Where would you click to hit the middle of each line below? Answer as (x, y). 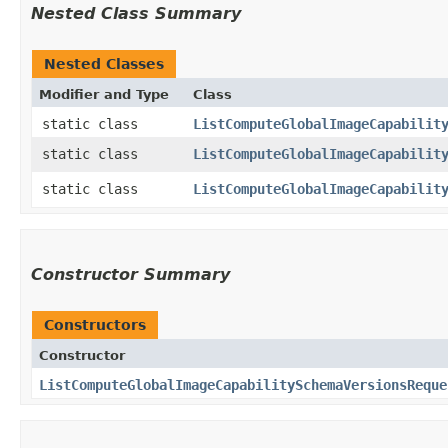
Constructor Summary (130, 274)
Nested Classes (104, 63)
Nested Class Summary (136, 13)
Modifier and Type (104, 94)
